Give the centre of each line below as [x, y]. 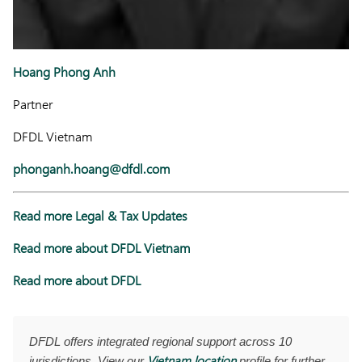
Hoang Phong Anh [64, 72]
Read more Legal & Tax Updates [100, 216]
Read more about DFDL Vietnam [101, 248]
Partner [33, 104]
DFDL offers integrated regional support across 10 [160, 342]
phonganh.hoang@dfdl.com [91, 169]
